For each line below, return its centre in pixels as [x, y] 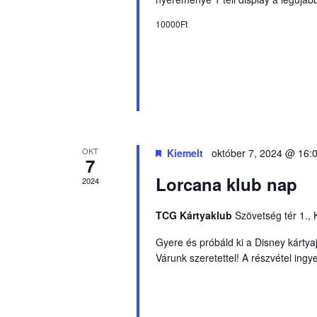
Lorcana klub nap [226, 184]
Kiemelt [185, 153]
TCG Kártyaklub [195, 215]
